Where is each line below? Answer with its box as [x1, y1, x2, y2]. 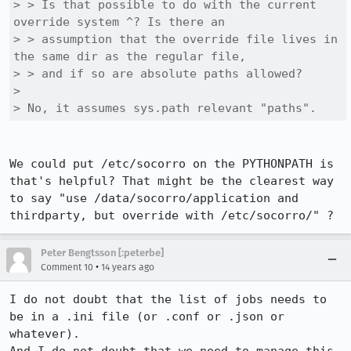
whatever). [9, 327, 80, 341]
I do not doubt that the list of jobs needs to [9, 292, 327, 306]
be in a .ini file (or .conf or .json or [9, 309, 284, 324]
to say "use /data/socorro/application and [9, 191, 299, 205]
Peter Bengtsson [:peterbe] [41, 247, 164, 259]
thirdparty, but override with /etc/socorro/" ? [9, 208, 334, 223]
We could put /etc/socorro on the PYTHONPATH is [9, 157, 334, 171]
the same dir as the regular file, [13, 49, 246, 63]
